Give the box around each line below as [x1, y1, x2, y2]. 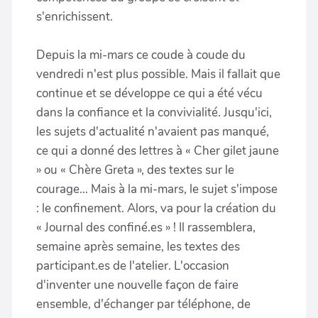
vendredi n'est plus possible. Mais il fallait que [36, 66, 280, 82]
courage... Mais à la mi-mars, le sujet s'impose [36, 181, 278, 197]
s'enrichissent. [36, 9, 113, 25]
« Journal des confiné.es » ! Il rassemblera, [36, 219, 256, 236]
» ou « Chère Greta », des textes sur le [36, 162, 234, 178]
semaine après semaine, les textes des [36, 238, 240, 255]
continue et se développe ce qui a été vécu [36, 85, 263, 102]
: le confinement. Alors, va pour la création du [36, 200, 276, 216]
